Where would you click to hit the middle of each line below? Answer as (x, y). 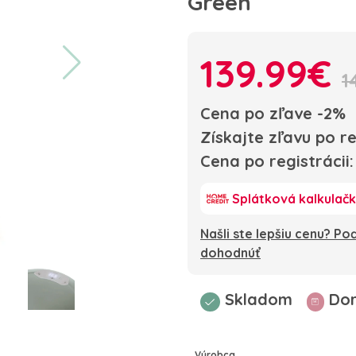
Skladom (258, 300)
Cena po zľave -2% (273, 114)
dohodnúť (230, 253)
